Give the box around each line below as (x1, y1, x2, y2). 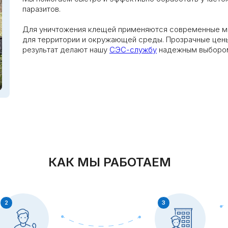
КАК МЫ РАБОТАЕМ (48, 155, 171, 169)
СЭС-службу (109, 45, 157, 54)
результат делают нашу (22, 45, 109, 54)
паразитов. (22, 4, 61, 14)
